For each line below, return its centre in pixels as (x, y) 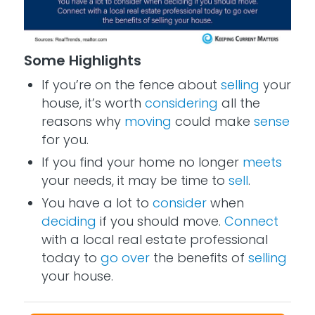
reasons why (83, 122)
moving (148, 122)
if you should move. (160, 221)
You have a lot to (97, 203)
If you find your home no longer (142, 162)
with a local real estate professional (154, 240)
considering (181, 103)
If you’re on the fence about (131, 85)
